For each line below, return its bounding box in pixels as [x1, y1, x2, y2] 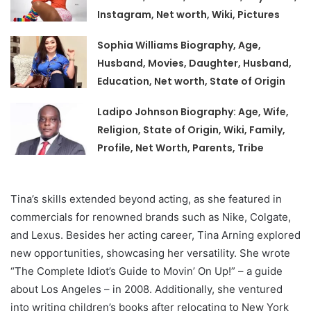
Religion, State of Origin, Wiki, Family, [97, 123, 286, 137]
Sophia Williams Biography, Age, [97, 38, 262, 53]
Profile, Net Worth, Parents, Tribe [97, 141, 264, 155]
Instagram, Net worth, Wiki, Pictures [97, 8, 280, 22]
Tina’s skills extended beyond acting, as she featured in [10, 192, 282, 206]
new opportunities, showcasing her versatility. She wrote [10, 246, 290, 260]
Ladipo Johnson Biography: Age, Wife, [97, 105, 289, 119]
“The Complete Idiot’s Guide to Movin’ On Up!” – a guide [10, 264, 283, 278]
